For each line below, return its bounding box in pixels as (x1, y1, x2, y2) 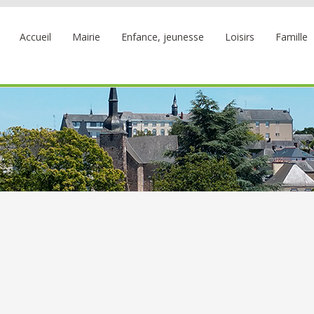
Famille (275, 30, 308, 43)
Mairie (72, 30, 100, 43)
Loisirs (225, 30, 254, 43)
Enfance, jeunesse (121, 30, 204, 43)
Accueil (20, 30, 51, 43)
